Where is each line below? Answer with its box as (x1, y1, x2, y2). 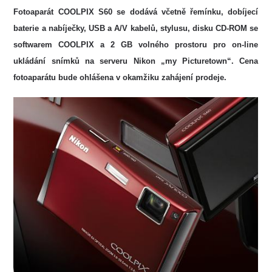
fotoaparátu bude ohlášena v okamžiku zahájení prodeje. (13, 73, 227, 83)
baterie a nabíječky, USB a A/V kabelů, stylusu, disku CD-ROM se (13, 24, 259, 33)
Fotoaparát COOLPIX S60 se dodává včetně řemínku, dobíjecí (13, 7, 259, 17)
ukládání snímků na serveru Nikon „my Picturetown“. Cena (13, 56, 259, 66)
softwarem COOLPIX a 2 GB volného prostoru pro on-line (13, 40, 259, 50)
